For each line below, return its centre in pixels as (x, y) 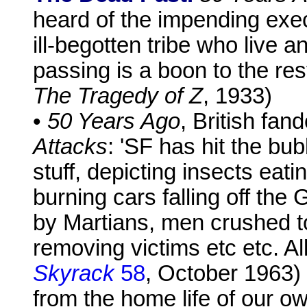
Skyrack (74, 274)
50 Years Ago (114, 122)
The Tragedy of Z (118, 96)
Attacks (70, 147)
